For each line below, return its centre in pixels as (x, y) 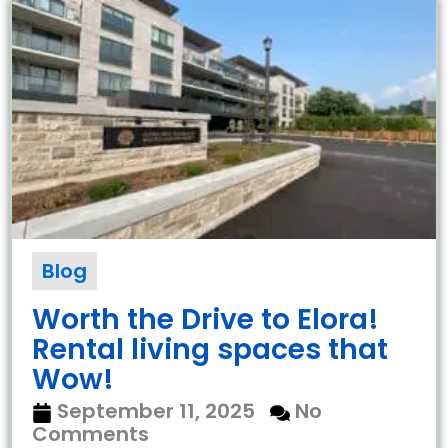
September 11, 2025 (156, 411)
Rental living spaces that (210, 350)
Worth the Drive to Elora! (205, 320)
